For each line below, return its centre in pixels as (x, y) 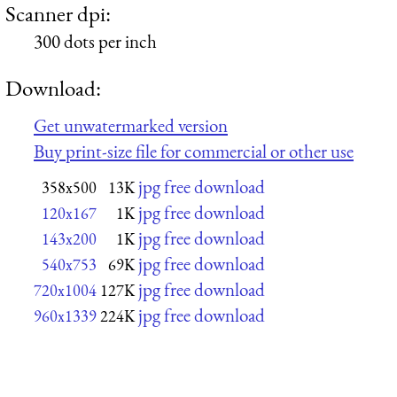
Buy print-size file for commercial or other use (194, 151)
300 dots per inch (95, 41)
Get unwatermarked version (131, 125)
